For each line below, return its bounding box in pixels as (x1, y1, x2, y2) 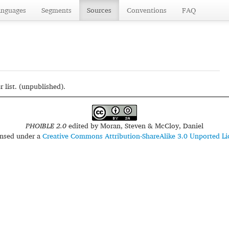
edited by (66, 120, 100, 131)
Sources (87, 4, 111, 16)
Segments (41, 4, 72, 16)
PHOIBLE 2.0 (25, 120, 66, 131)
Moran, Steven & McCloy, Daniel (100, 120, 203, 131)
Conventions (127, 4, 167, 16)
